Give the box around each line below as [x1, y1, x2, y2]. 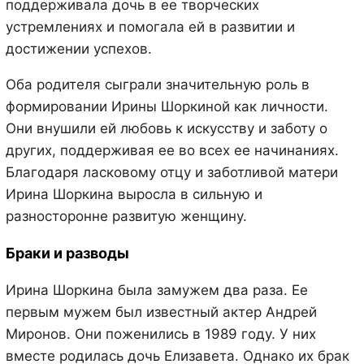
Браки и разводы [5, 244, 129, 262]
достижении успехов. [5, 40, 152, 57]
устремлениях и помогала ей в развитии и [5, 18, 295, 35]
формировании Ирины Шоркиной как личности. [5, 97, 328, 115]
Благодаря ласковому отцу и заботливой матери [5, 163, 338, 180]
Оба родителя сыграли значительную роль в [5, 76, 310, 93]
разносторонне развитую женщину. [5, 207, 247, 224]
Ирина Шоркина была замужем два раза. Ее [5, 281, 308, 298]
